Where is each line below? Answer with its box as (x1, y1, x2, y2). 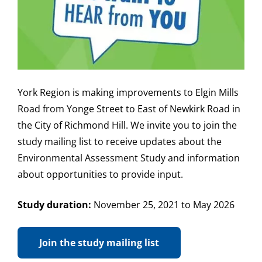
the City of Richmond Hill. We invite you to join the (18, 118, 237, 132)
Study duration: (18, 198, 94, 211)
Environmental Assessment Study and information (18, 151, 240, 164)
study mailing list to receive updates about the (18, 135, 222, 148)
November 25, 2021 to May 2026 (94, 198, 235, 211)
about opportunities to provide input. (18, 167, 185, 181)
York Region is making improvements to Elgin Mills (18, 85, 239, 99)
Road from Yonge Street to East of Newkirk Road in (18, 102, 240, 115)
